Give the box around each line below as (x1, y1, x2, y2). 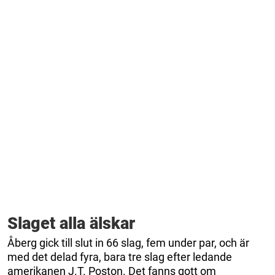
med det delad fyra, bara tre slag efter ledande (7, 250, 232, 264)
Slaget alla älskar (7, 214, 135, 234)
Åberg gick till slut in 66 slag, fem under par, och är (7, 236, 249, 250)
